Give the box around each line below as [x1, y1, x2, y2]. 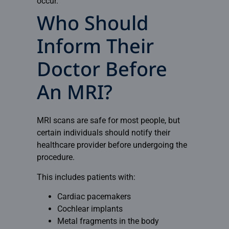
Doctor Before [36, 59, 167, 85]
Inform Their [36, 36, 154, 62]
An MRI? [36, 82, 112, 108]
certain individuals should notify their [36, 128, 170, 138]
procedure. [36, 152, 75, 163]
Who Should [36, 13, 149, 39]
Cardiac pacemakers [57, 191, 131, 201]
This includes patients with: [36, 172, 135, 182]
